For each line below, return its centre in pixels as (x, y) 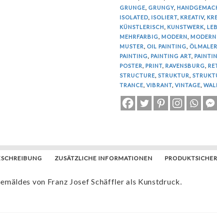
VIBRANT (159, 85)
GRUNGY (161, 8)
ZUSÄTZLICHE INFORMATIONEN (103, 158)
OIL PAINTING (166, 46)
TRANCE (131, 85)
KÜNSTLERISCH (142, 27)
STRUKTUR (173, 76)
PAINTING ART (171, 56)
